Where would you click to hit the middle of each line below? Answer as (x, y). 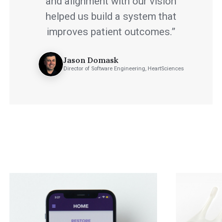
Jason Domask (91, 60)
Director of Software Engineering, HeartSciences (124, 69)
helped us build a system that (111, 16)
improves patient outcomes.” (111, 31)
